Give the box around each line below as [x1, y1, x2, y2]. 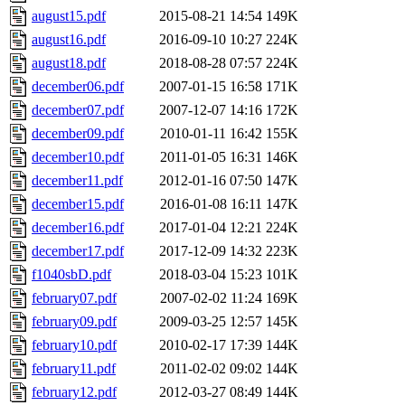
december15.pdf [32, 196, 124, 212]
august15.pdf [32, 8, 106, 24]
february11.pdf [32, 361, 116, 377]
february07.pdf [32, 290, 117, 306]
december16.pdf [32, 220, 124, 236]
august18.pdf [32, 55, 106, 71]
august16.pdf [32, 32, 106, 48]
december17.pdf [32, 243, 124, 259]
